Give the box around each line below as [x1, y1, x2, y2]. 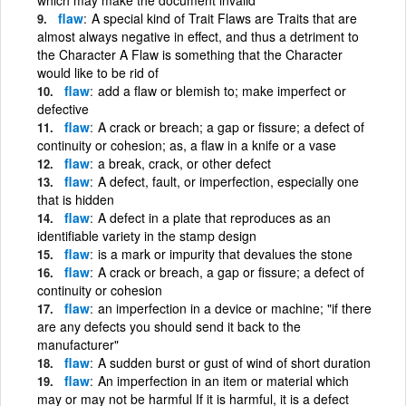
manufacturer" [37, 334, 119, 353]
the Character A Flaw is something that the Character [37, 44, 343, 63]
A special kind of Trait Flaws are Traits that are [92, 8, 357, 27]
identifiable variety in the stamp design [37, 226, 256, 245]
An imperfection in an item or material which [98, 371, 349, 390]
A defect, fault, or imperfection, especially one [98, 171, 359, 190]
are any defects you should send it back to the [37, 316, 301, 335]
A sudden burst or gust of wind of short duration [98, 353, 371, 372]
